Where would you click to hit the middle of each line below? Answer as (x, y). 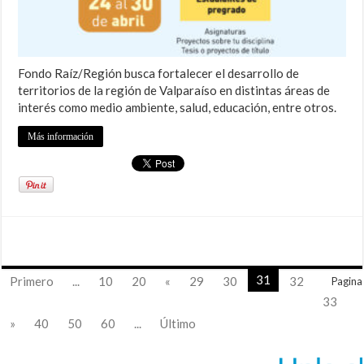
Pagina (347, 282)
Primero (32, 282)
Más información (61, 137)
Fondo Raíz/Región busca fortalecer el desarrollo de (159, 74)
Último (178, 324)
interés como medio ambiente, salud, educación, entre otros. (178, 108)
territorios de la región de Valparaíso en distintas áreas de (174, 91)
